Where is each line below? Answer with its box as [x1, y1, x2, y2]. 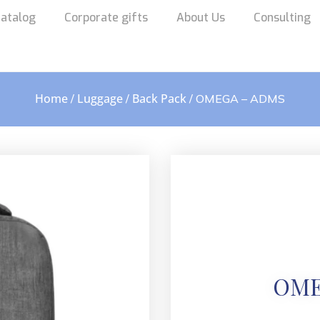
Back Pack [132, 91, 186, 106]
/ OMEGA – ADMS [186, 91, 285, 106]
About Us [176, 10, 225, 25]
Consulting [254, 10, 311, 25]
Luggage [77, 91, 123, 106]
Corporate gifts [64, 10, 148, 25]
